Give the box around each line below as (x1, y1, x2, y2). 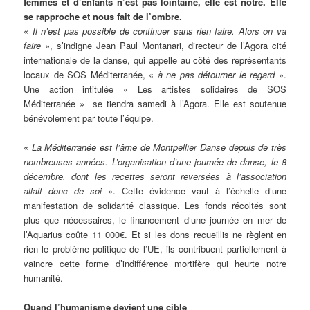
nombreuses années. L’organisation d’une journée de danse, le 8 (24, 154, 286, 168)
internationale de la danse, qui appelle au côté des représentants (24, 53, 286, 66)
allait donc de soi (24, 183, 102, 197)
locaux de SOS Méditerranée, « (24, 67, 158, 81)
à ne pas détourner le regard (157, 67, 275, 81)
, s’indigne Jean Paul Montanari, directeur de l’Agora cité (50, 38, 286, 52)
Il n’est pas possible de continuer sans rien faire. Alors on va (32, 24, 286, 37)
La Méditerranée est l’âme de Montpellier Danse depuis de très (31, 140, 286, 154)
